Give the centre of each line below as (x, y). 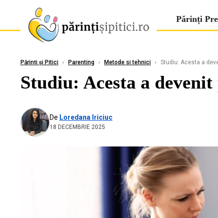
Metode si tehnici (127, 62)
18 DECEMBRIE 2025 (77, 127)
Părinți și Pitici (39, 62)
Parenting (81, 62)
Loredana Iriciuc (86, 117)
